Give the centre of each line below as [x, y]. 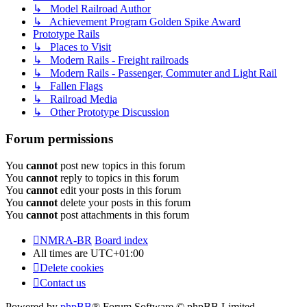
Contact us [63, 282]
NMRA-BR [66, 240]
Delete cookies [72, 267]
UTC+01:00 [117, 253]
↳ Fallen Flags [68, 86]
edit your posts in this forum [119, 190]
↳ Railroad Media [75, 99]
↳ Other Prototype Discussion [101, 112]
